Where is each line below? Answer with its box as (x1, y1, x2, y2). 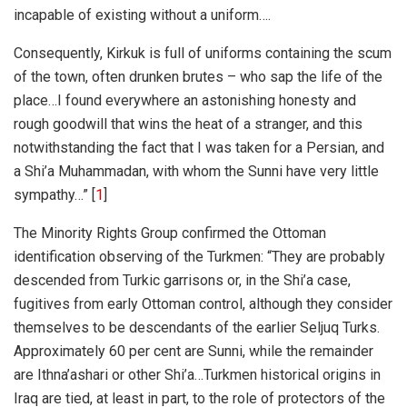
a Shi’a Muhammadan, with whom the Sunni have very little (14, 163, 379, 181)
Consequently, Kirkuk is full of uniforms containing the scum (14, 45, 392, 63)
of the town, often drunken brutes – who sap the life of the (14, 68, 382, 86)
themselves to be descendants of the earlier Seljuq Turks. (14, 319, 380, 337)
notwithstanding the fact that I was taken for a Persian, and (14, 139, 384, 157)
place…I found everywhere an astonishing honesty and (14, 92, 356, 110)
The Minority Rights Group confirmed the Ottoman (14, 224, 326, 243)
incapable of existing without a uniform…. (14, 6, 271, 25)
